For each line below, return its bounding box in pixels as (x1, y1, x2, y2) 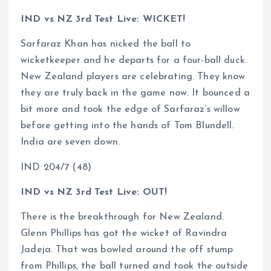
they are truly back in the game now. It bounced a (21, 88, 250, 99)
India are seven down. (21, 137, 120, 148)
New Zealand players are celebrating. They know (21, 72, 246, 82)
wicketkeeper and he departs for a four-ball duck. (21, 56, 247, 66)
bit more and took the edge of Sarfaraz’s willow (21, 105, 240, 115)
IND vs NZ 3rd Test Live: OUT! (21, 187, 168, 197)
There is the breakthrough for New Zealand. (21, 212, 224, 222)
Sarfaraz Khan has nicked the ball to (21, 39, 191, 50)
